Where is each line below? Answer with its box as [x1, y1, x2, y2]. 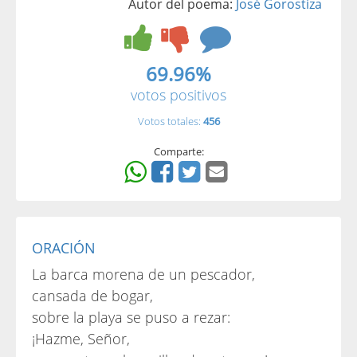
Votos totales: [137, 114, 203, 128]
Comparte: [153, 144, 204, 159]
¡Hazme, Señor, [32, 329, 130, 348]
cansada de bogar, [32, 286, 153, 305]
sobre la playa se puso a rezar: [32, 308, 230, 327]
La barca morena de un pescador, [32, 265, 255, 284]
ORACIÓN [32, 238, 96, 257]
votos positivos [131, 85, 226, 104]
